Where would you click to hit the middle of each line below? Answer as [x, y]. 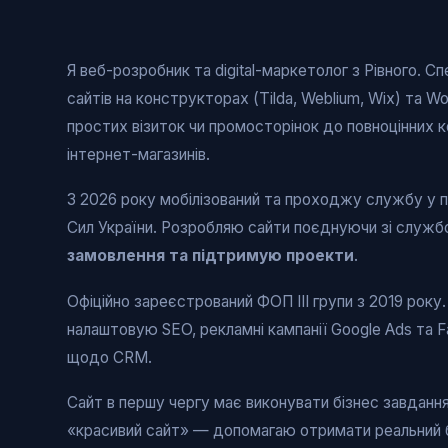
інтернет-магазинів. [139, 154]
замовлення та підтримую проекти [211, 256]
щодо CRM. [110, 357]
